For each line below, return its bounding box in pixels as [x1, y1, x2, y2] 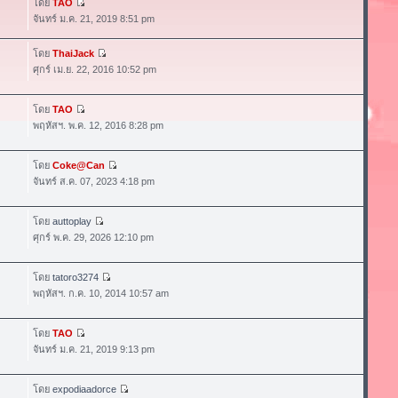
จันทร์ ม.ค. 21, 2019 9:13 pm [32, 343, 155, 354]
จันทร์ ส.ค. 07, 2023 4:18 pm [32, 175, 155, 187]
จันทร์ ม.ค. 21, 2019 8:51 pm [32, 12, 155, 24]
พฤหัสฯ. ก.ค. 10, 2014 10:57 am [32, 287, 169, 298]
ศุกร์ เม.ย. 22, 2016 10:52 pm [32, 63, 156, 75]
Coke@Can [52, 159, 105, 171]
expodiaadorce [52, 383, 116, 394]
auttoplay [52, 215, 92, 227]
